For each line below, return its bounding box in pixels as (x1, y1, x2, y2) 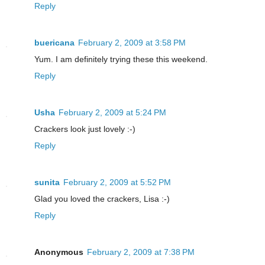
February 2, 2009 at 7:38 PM (87, 247, 195, 257)
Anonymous (34, 247, 83, 257)
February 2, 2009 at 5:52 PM (63, 177, 171, 188)
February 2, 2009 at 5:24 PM (59, 108, 166, 118)
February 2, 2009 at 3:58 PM (78, 38, 186, 48)
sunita (34, 177, 60, 188)
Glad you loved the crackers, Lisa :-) (34, 194, 170, 204)
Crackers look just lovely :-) (34, 124, 135, 134)
